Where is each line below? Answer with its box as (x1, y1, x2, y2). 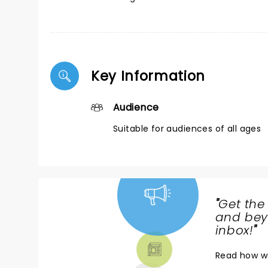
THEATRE (57, 236, 117, 255)
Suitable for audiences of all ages (113, 123, 261, 135)
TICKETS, (57, 222, 116, 241)
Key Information (91, 66, 206, 86)
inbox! (215, 222, 254, 239)
